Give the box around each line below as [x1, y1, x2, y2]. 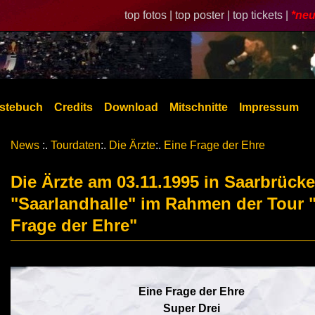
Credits [54, 101, 93, 113]
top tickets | [233, 9, 291, 21]
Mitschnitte [169, 101, 228, 113]
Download [104, 101, 158, 113]
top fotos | [124, 9, 175, 21]
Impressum [239, 101, 299, 113]
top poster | [175, 9, 233, 21]
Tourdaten [51, 139, 101, 151]
